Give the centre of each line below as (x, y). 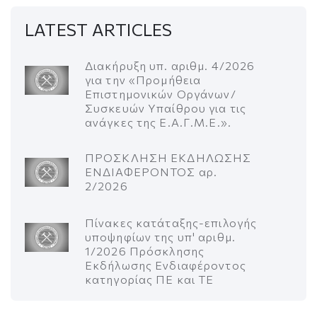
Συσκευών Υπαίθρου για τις (166, 108)
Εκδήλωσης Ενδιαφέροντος (166, 265)
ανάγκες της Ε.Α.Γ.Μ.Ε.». (158, 122)
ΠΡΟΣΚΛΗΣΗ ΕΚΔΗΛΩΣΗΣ (168, 157)
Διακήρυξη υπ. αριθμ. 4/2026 (170, 65)
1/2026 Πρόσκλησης (145, 250)
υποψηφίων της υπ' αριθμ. (160, 236)
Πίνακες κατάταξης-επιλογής (171, 222)
